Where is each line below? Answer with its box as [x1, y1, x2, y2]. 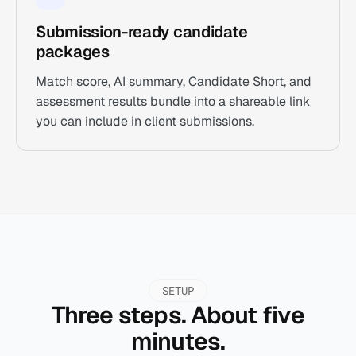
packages [36, 41, 110, 62]
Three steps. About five [52, 300, 304, 331]
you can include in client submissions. [36, 113, 254, 130]
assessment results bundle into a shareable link [36, 93, 310, 110]
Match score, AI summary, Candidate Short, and [36, 73, 311, 90]
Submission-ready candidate [36, 21, 249, 42]
